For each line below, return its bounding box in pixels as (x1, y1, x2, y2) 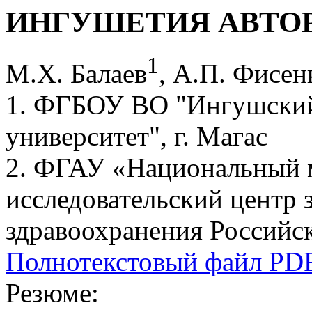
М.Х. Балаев (6, 58, 147, 88)
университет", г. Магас (6, 120, 267, 151)
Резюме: (6, 277, 99, 308)
